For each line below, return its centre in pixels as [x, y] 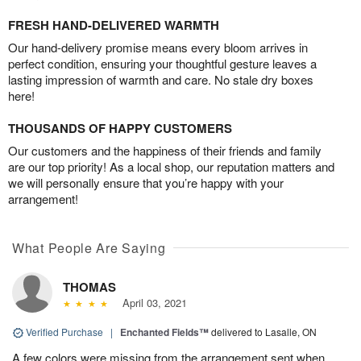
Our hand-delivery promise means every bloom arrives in [158, 47]
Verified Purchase [64, 331]
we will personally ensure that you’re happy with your [146, 182]
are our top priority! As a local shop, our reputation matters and [171, 166]
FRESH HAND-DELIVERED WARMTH [114, 25]
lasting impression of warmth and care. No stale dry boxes [161, 79]
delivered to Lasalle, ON [264, 331]
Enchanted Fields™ [164, 332]
